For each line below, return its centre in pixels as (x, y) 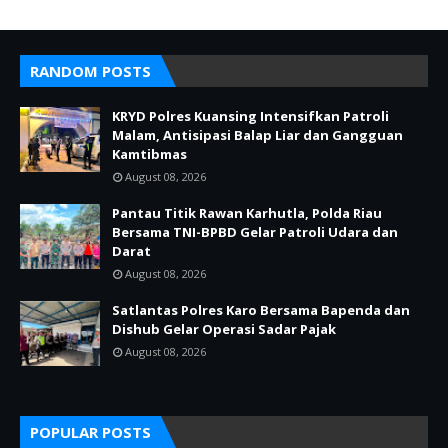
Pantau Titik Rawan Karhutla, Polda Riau (247, 213)
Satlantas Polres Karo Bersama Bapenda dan (261, 310)
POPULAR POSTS (90, 432)
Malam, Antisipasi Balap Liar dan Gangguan (257, 135)
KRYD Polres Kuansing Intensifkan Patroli (250, 116)
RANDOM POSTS (90, 71)
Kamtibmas (149, 154)
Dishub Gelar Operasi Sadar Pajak (224, 329)
